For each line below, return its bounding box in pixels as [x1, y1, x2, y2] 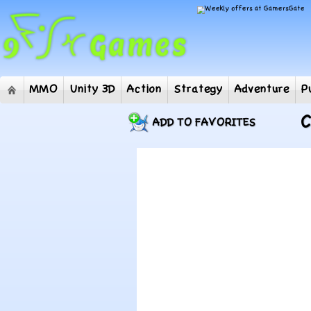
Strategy [190, 91, 243, 106]
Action [138, 91, 177, 106]
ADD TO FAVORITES [152, 117, 255, 129]
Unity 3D [76, 91, 126, 106]
